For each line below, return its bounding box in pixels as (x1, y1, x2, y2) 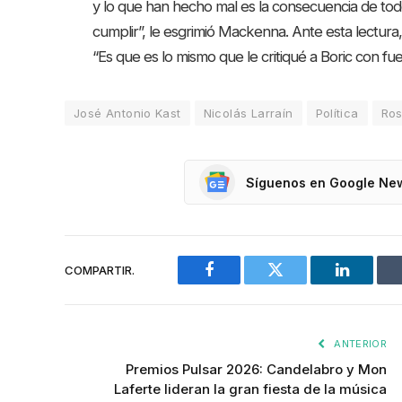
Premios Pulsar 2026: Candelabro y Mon (126, 361, 387, 379)
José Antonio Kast (74, 106, 181, 121)
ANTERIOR (331, 337, 387, 351)
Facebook (207, 275, 271, 292)
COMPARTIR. (65, 262, 135, 277)
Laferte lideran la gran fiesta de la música (114, 380, 387, 398)
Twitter (274, 275, 321, 292)
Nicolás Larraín (203, 106, 293, 121)
